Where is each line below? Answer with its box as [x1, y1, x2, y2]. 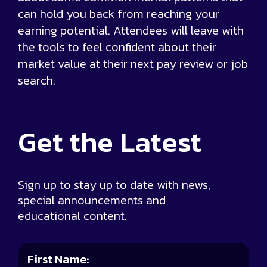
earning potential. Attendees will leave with [18, 21, 244, 40]
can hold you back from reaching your [18, 5, 219, 23]
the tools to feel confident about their [18, 38, 216, 57]
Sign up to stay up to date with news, [18, 176, 210, 194]
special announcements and [18, 191, 166, 210]
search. [18, 72, 55, 90]
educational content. [18, 207, 127, 225]
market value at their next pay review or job [18, 55, 248, 73]
